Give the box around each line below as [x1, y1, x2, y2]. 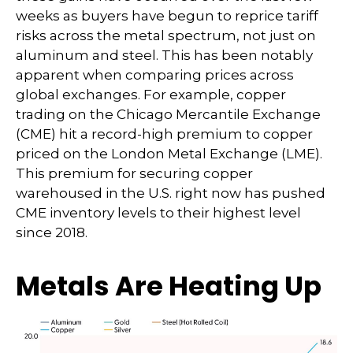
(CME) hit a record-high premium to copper [16, 126, 313, 142]
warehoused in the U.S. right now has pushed [16, 185, 325, 201]
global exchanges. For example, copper [16, 87, 286, 102]
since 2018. [16, 225, 87, 240]
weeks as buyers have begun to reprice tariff [16, 8, 318, 24]
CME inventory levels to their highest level [16, 205, 301, 221]
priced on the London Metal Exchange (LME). [16, 146, 322, 162]
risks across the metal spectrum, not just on [16, 28, 316, 43]
